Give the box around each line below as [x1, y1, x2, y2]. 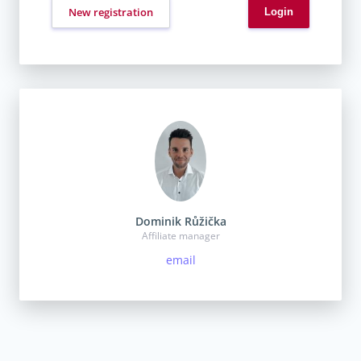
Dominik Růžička [135, 213, 226, 229]
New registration [68, 4, 153, 19]
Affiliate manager [141, 228, 220, 243]
